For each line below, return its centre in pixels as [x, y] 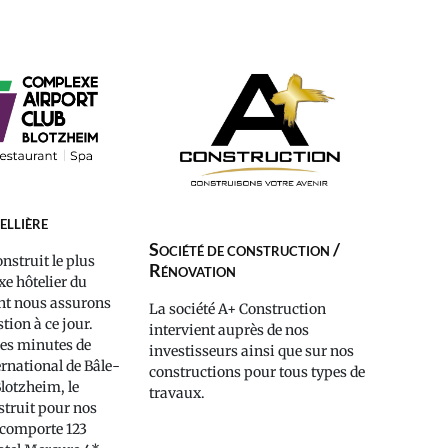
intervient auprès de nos [228, 330]
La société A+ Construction [237, 309]
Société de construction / [244, 249]
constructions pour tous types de [256, 372]
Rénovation [192, 270]
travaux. [176, 393]
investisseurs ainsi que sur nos [251, 351]
